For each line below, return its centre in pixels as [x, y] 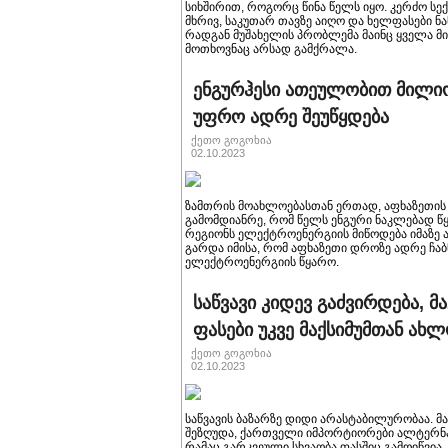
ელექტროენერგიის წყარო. [262, 262]
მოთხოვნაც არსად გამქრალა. [271, 49]
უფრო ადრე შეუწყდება [291, 117]
